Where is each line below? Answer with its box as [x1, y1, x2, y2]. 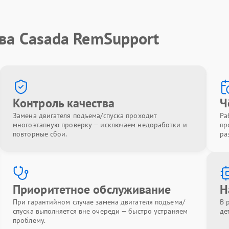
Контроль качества [13, 95, 114, 111]
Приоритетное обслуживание [13, 181, 171, 197]
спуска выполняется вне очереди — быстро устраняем [13, 207, 188, 216]
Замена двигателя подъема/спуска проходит [13, 111, 157, 120]
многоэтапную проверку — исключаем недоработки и [13, 120, 187, 129]
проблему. [13, 216, 45, 225]
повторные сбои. [13, 129, 67, 139]
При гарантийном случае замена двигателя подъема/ [13, 197, 185, 207]
